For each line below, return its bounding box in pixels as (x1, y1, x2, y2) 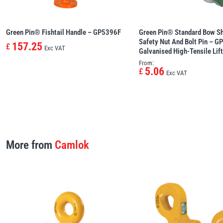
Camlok (55, 138, 89, 152)
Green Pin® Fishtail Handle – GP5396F (6, 27, 121, 37)
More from (6, 138, 55, 152)
